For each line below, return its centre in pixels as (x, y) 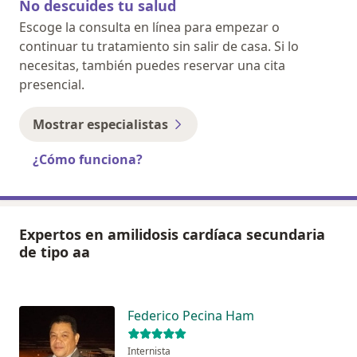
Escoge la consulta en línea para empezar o (149, 27)
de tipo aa (55, 252)
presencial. (52, 85)
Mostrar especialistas (100, 125)
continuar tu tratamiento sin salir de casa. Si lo (159, 47)
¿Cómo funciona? (88, 160)
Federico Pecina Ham (191, 316)
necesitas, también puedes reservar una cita (152, 66)
